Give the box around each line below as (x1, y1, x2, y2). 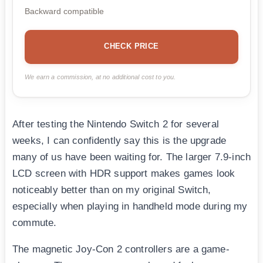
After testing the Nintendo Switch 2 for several (12, 118, 219, 130)
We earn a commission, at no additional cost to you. (25, 73, 176, 80)
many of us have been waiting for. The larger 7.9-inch (12, 151, 251, 163)
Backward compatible (25, 6, 104, 16)
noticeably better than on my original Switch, (12, 184, 211, 195)
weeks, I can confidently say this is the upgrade (12, 134, 227, 146)
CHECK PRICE (104, 41, 159, 50)
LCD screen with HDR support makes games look (12, 167, 235, 179)
